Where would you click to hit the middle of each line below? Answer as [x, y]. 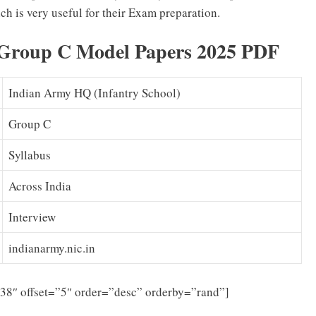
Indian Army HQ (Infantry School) [95, 93]
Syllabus [30, 155]
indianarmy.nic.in [52, 248]
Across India [40, 186]
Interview [32, 217]
